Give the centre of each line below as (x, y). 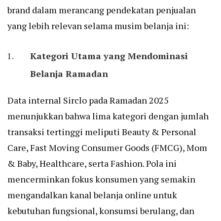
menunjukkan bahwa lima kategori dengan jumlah (108, 116)
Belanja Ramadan (69, 74)
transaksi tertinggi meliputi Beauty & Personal (102, 132)
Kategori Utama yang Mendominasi (109, 56)
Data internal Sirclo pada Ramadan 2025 (88, 100)
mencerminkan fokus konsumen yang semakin (101, 179)
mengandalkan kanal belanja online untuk (92, 195)
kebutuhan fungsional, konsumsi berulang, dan (101, 211)
